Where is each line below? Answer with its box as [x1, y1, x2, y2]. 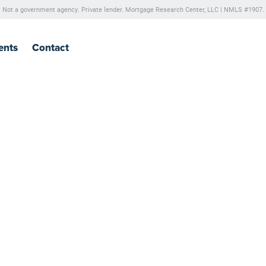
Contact [31, 40, 69, 55]
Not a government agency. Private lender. [2, 5, 123, 14]
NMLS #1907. [221, 5, 264, 14]
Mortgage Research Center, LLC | [125, 5, 222, 14]
